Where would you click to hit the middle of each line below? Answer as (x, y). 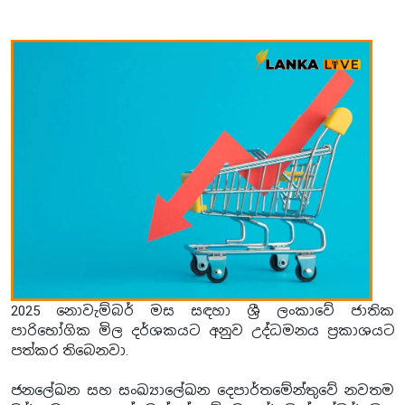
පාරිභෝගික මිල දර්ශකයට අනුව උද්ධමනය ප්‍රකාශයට (202, 330)
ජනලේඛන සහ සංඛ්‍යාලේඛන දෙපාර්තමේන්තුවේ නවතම (202, 390)
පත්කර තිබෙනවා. (70, 350)
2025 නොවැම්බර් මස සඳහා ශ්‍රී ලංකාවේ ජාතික (202, 311)
